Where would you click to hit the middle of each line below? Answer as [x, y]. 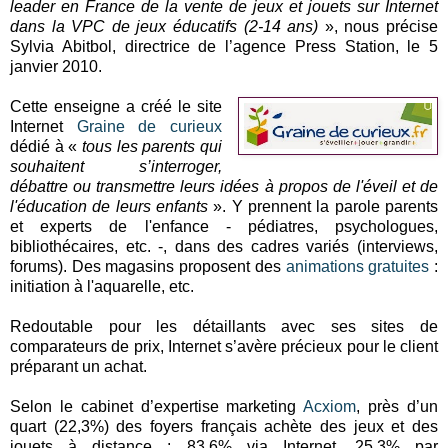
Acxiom [330, 406]
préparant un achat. [78, 366]
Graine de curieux [149, 126]
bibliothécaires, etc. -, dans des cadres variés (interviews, [224, 246]
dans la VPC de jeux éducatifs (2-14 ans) [164, 26]
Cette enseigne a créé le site [116, 106]
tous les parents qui [152, 146]
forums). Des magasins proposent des [148, 266]
